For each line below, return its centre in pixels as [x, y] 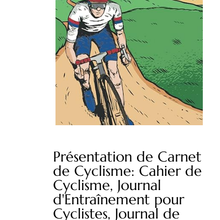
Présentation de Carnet [127, 156]
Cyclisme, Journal [107, 185]
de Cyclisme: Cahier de [127, 171]
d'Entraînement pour [119, 199]
